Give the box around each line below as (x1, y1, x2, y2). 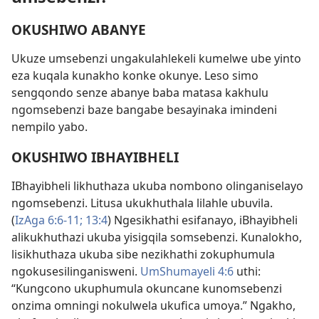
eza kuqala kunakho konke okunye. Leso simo (11, 67, 258, 83)
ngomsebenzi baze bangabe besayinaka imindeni (11, 101, 277, 117)
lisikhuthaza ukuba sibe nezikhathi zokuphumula (11, 246, 275, 263)
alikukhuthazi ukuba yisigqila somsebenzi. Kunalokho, (11, 229, 302, 246)
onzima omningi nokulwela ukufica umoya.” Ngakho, (11, 298, 296, 314)
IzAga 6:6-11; (15, 212, 85, 229)
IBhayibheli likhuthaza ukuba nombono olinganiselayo (11, 178, 303, 194)
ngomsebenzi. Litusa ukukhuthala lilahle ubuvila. (11, 195, 273, 211)
